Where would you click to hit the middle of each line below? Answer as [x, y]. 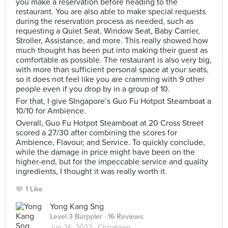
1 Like [34, 189]
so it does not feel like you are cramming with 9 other [110, 79]
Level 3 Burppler [76, 217]
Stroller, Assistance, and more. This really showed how [112, 41]
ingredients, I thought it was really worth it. [91, 172]
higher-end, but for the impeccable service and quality [112, 162]
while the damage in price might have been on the [105, 152]
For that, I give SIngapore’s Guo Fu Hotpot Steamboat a [113, 101]
